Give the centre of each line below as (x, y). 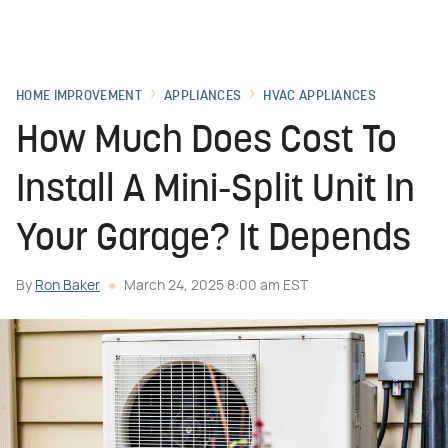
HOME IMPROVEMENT (79, 96)
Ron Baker (67, 286)
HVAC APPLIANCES (319, 96)
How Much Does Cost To (206, 142)
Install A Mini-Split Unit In (215, 191)
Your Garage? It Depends (213, 240)
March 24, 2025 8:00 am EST (216, 286)
